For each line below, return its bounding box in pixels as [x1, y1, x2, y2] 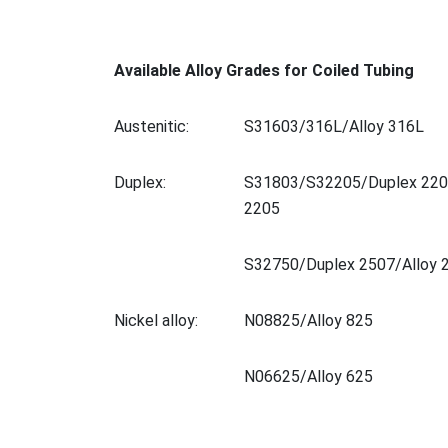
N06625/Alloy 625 [244, 366, 373, 386]
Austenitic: [114, 116, 189, 136]
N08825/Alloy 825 [244, 310, 373, 330]
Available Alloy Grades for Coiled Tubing [114, 60, 414, 80]
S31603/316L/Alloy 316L [244, 116, 424, 136]
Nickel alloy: [114, 310, 198, 330]
